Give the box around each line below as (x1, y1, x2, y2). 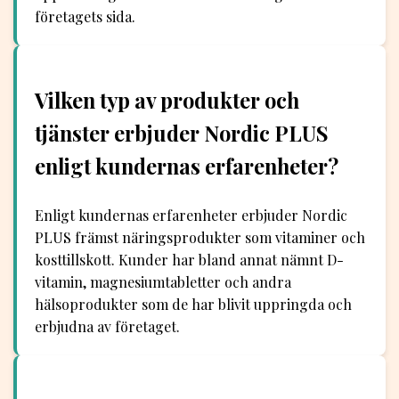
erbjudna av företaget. (35, 316, 180, 336)
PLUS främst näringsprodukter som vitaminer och (35, 227, 365, 247)
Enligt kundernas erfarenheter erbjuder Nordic (35, 205, 347, 224)
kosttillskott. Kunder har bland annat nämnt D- (35, 249, 344, 269)
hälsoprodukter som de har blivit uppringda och (35, 294, 352, 313)
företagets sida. (35, 7, 135, 27)
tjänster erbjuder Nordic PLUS (35, 119, 328, 148)
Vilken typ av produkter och (35, 86, 299, 115)
